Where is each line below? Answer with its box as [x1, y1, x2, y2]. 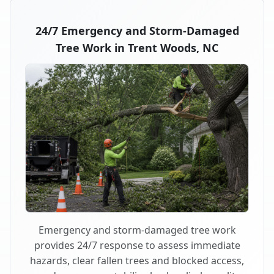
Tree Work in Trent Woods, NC [56, 40, 218, 55]
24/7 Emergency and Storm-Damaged [35, 23, 239, 38]
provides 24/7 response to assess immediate [34, 239, 240, 253]
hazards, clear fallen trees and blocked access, [30, 254, 244, 268]
